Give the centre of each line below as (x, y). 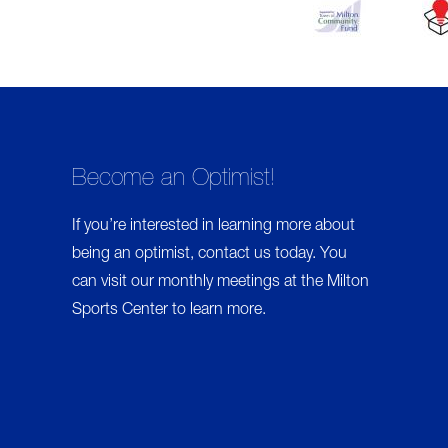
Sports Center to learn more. (169, 310)
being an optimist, (135, 254)
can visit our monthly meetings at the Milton (220, 282)
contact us (234, 254)
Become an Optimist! (173, 179)
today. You (309, 254)
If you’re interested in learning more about (213, 226)
